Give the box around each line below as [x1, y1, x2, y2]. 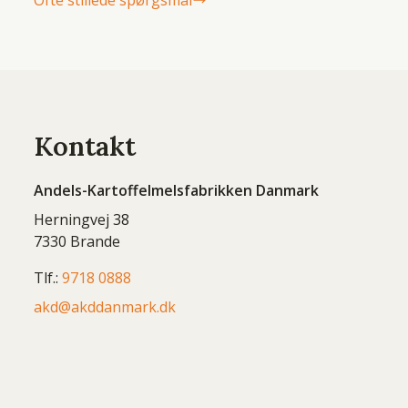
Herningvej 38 [34, 209, 130, 229]
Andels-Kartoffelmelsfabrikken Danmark [34, 180, 320, 200]
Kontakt [34, 129, 137, 163]
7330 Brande [34, 231, 121, 251]
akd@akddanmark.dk [34, 297, 177, 317]
